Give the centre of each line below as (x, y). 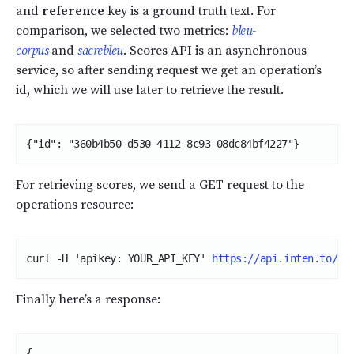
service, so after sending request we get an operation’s (169, 70)
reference (73, 11)
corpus (32, 50)
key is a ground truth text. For (190, 11)
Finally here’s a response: (88, 299)
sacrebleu (100, 50)
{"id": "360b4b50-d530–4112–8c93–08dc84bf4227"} (163, 143)
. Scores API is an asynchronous (215, 50)
